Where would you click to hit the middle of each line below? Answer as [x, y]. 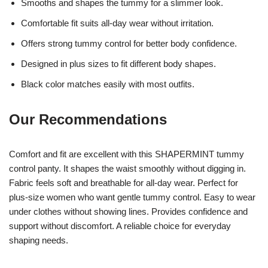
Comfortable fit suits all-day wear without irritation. [117, 23]
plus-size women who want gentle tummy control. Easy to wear [132, 197]
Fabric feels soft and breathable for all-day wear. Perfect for [124, 182]
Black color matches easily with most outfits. [108, 84]
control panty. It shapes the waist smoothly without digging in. [127, 168]
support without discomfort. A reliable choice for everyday [120, 226]
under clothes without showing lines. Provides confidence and [128, 211]
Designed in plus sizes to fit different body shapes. [118, 63]
